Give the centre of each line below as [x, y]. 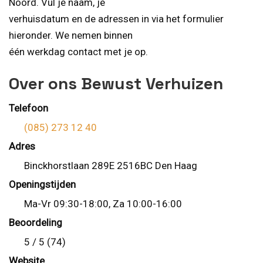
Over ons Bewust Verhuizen [116, 84]
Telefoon [28, 108]
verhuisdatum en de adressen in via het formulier [116, 18]
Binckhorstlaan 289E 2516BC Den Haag [110, 165]
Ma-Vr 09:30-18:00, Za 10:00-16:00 [103, 203]
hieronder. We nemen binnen [71, 35]
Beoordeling [36, 223]
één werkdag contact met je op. [78, 51]
